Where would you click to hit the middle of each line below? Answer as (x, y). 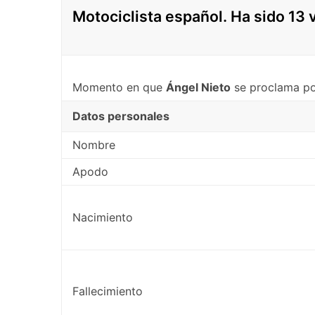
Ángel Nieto (198, 87)
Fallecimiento (108, 291)
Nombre (94, 144)
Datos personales (121, 116)
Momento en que (119, 87)
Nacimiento (103, 217)
